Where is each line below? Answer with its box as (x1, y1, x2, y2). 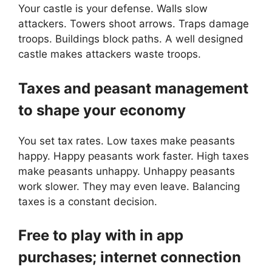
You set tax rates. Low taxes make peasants (18, 134, 235, 147)
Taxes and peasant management (18, 79, 248, 97)
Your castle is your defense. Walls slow (18, 2, 208, 15)
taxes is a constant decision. (18, 195, 157, 208)
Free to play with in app (18, 226, 183, 245)
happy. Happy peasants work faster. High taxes (18, 149, 249, 162)
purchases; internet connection (18, 248, 241, 267)
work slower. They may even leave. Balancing (18, 180, 240, 192)
